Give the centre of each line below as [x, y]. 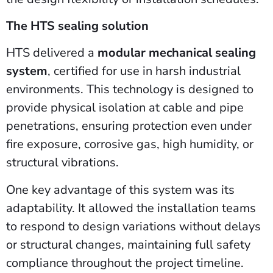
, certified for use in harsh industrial [144, 71]
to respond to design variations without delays [133, 226]
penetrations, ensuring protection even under [129, 126]
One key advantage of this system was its [120, 190]
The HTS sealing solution [77, 26]
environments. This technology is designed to [130, 90]
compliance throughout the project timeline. [126, 263]
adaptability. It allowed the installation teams [131, 208]
